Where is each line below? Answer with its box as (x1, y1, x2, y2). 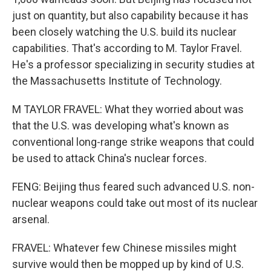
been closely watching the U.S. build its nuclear (12, 25, 237, 38)
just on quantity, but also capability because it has (12, 9, 249, 22)
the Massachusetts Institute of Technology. (12, 74, 222, 87)
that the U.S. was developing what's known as (12, 119, 229, 132)
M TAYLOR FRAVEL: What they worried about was (12, 103, 244, 116)
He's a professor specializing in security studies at (12, 58, 255, 71)
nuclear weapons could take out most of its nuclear (12, 197, 258, 209)
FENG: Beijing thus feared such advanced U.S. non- (12, 180, 255, 193)
